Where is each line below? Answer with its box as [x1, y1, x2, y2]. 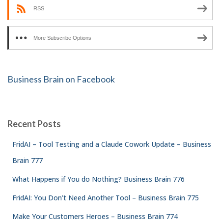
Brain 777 [12, 156, 43, 165]
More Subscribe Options [33, 34, 91, 41]
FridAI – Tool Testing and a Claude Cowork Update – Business [12, 139, 211, 149]
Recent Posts [7, 118, 61, 129]
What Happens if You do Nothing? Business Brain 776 [12, 174, 185, 184]
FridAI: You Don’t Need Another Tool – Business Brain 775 [12, 193, 199, 202]
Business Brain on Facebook [7, 74, 115, 84]
